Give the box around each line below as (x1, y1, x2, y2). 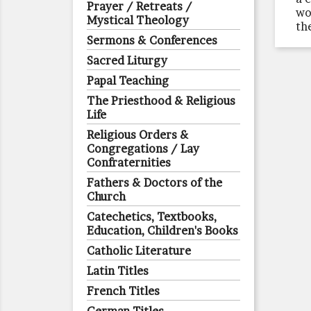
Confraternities (87, 155, 171, 169)
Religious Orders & (87, 128, 189, 142)
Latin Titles (87, 264, 149, 278)
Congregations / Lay (87, 142, 199, 155)
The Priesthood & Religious (87, 94, 235, 108)
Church (87, 190, 126, 203)
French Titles (87, 284, 160, 298)
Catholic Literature (87, 244, 191, 258)
